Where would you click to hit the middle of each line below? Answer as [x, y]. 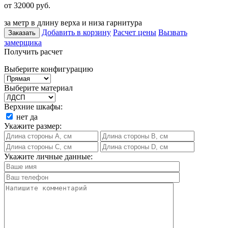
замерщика [23, 42]
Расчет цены [135, 32]
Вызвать [173, 32]
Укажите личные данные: [48, 156]
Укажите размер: [33, 126]
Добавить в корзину [76, 32]
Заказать [22, 33]
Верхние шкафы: [33, 106]
